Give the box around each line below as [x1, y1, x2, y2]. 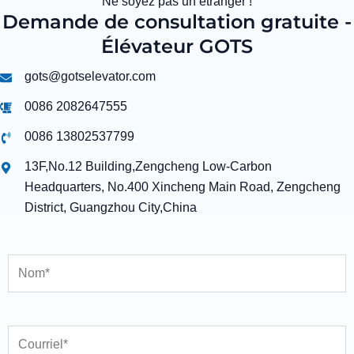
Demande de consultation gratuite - [2, 10, 352, 34]
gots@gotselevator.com [24, 70, 156, 84]
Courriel [8, 308, 53, 322]
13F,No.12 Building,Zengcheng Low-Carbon [24, 160, 272, 174]
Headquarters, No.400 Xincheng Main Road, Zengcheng [24, 180, 341, 194]
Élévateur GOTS [101, 35, 253, 58]
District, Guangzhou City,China [24, 201, 197, 215]
